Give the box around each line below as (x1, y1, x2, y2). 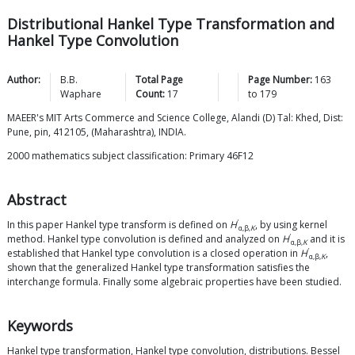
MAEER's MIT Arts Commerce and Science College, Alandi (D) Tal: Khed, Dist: (7, 111, 343, 125)
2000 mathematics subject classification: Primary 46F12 (7, 149, 254, 163)
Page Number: (248, 73, 313, 87)
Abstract (7, 190, 67, 210)
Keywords (7, 316, 73, 336)
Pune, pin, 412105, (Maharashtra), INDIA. (7, 125, 186, 139)
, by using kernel (255, 218, 327, 232)
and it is (307, 232, 345, 246)
